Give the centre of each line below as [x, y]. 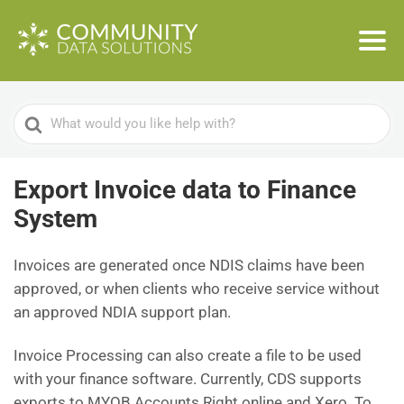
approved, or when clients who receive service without [197, 289]
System [55, 219]
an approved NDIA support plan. [122, 312]
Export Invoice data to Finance [185, 190]
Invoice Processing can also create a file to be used [188, 355]
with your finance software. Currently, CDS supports [188, 379]
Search [37, 115]
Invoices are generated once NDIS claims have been [189, 265]
